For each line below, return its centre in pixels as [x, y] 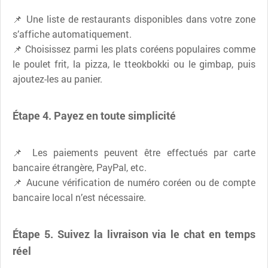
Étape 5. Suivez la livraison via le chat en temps [134, 234]
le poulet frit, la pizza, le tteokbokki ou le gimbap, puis [134, 63]
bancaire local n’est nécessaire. [79, 197]
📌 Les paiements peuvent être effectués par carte [134, 152]
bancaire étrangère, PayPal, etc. [80, 167]
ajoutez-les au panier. [57, 78]
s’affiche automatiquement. [72, 33]
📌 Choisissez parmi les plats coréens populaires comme [134, 48]
